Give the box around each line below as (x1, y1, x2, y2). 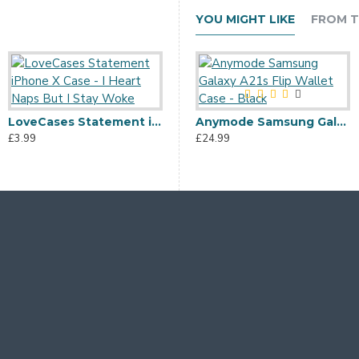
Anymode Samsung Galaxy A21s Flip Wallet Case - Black (337, 115, 346, 129)
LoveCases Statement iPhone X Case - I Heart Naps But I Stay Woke (151, 115, 161, 129)
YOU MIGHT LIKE (196, 12, 295, 26)
